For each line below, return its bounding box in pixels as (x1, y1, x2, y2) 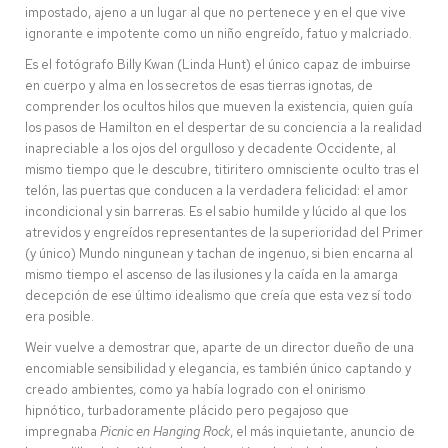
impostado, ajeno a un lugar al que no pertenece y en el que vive (25, 3, 406, 21)
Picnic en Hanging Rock (100, 422, 230, 440)
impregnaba (25, 422, 100, 440)
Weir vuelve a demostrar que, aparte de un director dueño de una (25, 338, 414, 356)
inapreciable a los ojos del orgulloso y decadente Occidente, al (25, 139, 396, 157)
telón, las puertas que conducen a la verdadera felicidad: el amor (25, 181, 408, 199)
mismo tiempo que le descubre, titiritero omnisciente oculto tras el (25, 160, 419, 178)
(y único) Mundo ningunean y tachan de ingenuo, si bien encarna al (25, 244, 413, 262)
